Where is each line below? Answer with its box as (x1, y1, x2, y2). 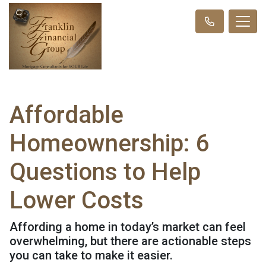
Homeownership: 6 (9, 129, 210, 157)
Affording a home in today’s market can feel (9, 219, 246, 234)
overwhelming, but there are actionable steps (9, 233, 251, 248)
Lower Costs (9, 186, 144, 214)
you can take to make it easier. (9, 248, 173, 262)
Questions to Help (9, 157, 201, 186)
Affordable (9, 100, 123, 129)
